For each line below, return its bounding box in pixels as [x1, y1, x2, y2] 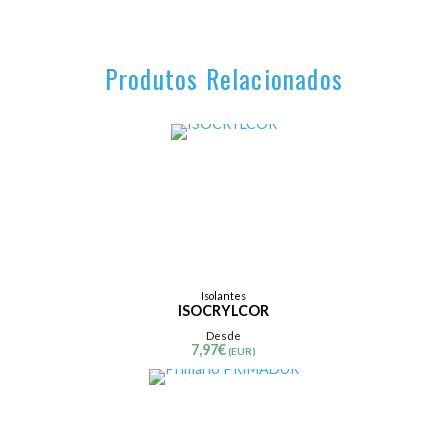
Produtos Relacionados [104, 59, 344, 97]
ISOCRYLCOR [178, 302, 270, 319]
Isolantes [201, 289, 247, 302]
